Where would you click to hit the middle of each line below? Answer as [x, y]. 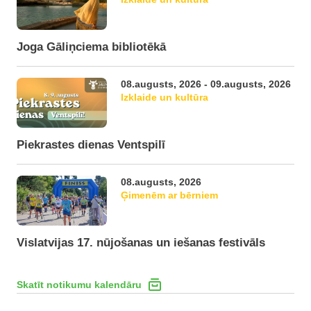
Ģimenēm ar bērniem [169, 195]
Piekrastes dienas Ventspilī [91, 145]
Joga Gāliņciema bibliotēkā [91, 47]
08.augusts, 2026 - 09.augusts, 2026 [206, 84]
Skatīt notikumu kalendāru [79, 285]
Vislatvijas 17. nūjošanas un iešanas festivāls [141, 243]
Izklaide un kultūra [165, 97]
